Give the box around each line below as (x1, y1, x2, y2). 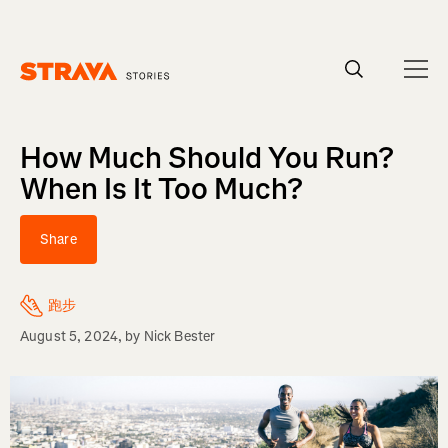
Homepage (19, 80, 87, 100)
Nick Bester (143, 327, 216, 346)
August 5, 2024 (20, 327, 118, 346)
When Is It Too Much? (20, 169, 303, 209)
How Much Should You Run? (20, 138, 394, 178)
